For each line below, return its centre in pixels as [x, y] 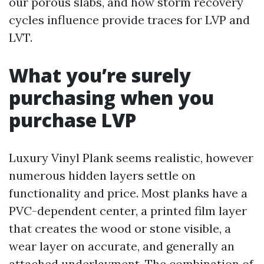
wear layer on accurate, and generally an [122, 246]
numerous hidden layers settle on [102, 175]
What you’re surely [100, 75]
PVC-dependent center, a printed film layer [128, 211]
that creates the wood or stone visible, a [120, 228]
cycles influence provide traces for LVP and [129, 20]
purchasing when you [111, 98]
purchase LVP [72, 120]
